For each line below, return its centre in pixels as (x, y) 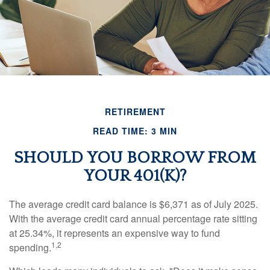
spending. (30, 247)
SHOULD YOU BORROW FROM (135, 157)
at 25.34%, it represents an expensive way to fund (115, 233)
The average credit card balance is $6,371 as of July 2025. (133, 204)
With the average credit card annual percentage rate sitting (133, 218)
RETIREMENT (135, 111)
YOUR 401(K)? (135, 175)
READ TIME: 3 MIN (135, 130)
